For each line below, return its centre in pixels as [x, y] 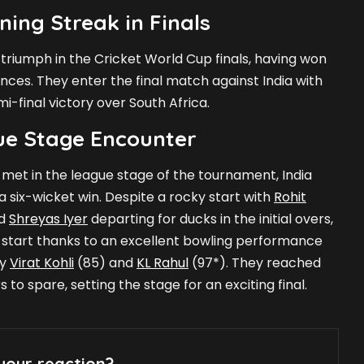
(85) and [105, 263]
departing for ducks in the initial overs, [210, 219]
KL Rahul [162, 263]
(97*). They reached [255, 263]
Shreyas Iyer [48, 219]
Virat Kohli [42, 263]
